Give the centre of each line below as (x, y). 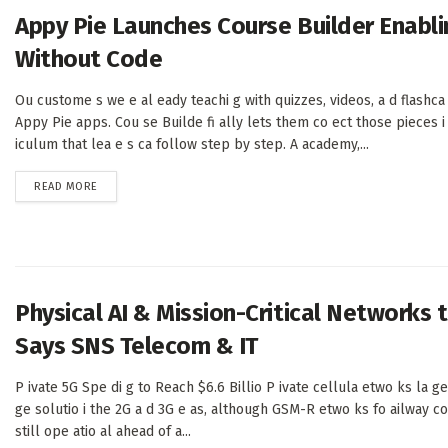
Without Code (89, 59)
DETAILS (117, 186)
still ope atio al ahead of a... (103, 432)
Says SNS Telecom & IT (136, 346)
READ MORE (66, 187)
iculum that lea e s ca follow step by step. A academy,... (192, 145)
